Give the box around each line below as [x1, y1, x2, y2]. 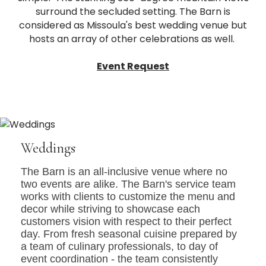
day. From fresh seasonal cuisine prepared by [21, 227, 237, 240]
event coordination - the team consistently [21, 252, 218, 265]
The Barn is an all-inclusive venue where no [21, 165, 227, 178]
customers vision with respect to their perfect [21, 215, 232, 227]
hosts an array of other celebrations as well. [29, 32, 237, 46]
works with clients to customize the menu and [21, 190, 235, 202]
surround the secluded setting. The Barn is [36, 5, 230, 18]
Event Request [97, 59, 169, 73]
